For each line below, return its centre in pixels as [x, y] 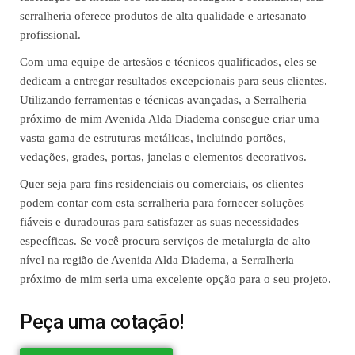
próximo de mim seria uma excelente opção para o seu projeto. [176, 279]
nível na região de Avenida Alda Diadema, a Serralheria [157, 260]
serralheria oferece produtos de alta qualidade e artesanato [163, 16]
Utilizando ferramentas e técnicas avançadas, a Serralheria [163, 100]
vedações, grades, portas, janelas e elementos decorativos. [163, 157]
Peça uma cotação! [102, 323]
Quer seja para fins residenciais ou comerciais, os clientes [162, 184]
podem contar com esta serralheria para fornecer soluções [162, 203]
